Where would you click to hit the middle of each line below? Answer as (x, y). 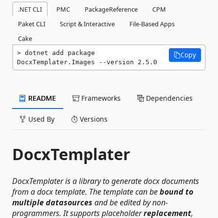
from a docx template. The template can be (86, 192)
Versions (93, 119)
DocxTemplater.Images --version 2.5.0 (87, 62)
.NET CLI (30, 9)
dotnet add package (60, 53)
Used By (40, 119)
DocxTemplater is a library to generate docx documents (106, 181)
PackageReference (111, 9)
